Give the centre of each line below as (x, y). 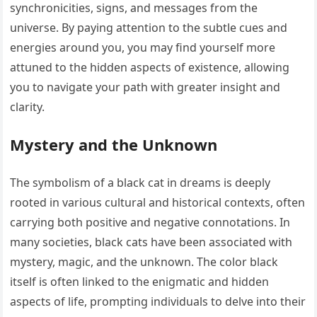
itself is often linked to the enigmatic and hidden (140, 282)
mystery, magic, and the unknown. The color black (144, 262)
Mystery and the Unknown (114, 145)
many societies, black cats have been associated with (151, 242)
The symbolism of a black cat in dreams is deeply (140, 183)
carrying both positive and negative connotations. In (150, 223)
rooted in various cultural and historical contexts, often (158, 203)
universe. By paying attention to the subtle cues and (149, 28)
